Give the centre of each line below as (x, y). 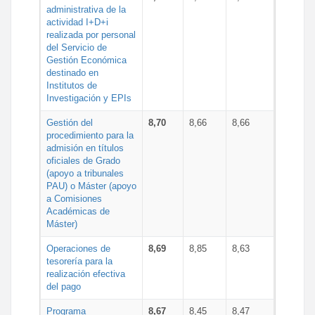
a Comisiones (74, 198)
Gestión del (70, 122)
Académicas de (78, 211)
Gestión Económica (86, 60)
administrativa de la (86, 9)
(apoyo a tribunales (85, 173)
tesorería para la (79, 261)
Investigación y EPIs (89, 98)
